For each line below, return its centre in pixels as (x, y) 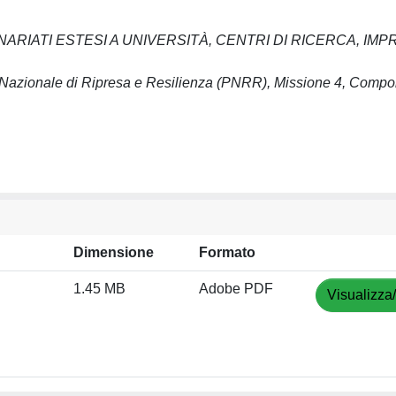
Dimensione (114, 252)
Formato (227, 252)
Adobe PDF (236, 288)
